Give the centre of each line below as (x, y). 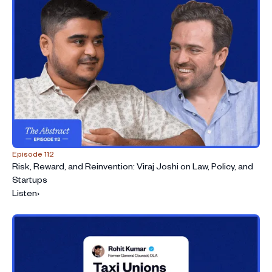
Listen (25, 193)
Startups (30, 180)
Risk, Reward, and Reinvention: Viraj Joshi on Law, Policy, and (133, 166)
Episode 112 (33, 154)
